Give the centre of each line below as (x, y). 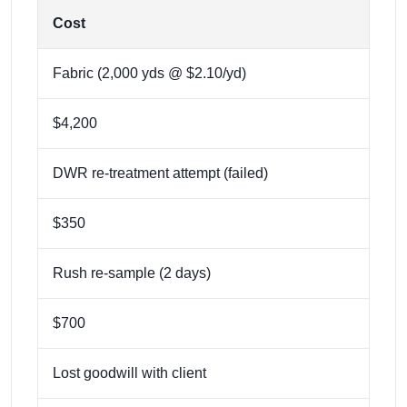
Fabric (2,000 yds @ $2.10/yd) (149, 73)
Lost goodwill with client (129, 372)
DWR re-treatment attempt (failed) (160, 173)
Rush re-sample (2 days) (132, 273)
